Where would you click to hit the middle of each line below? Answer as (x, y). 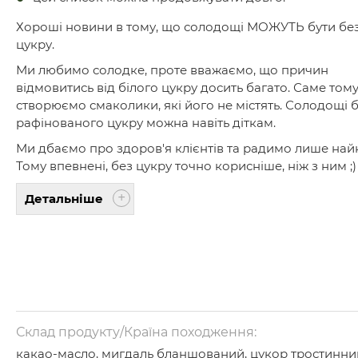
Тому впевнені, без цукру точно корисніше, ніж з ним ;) (186, 166)
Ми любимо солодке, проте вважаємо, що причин (172, 70)
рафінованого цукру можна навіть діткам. (146, 123)
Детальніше (64, 199)
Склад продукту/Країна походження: (136, 332)
